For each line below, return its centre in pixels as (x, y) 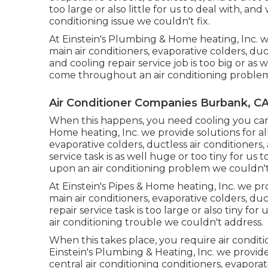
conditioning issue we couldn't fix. (130, 21)
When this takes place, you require (134, 240)
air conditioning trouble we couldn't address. (156, 222)
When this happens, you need (122, 120)
